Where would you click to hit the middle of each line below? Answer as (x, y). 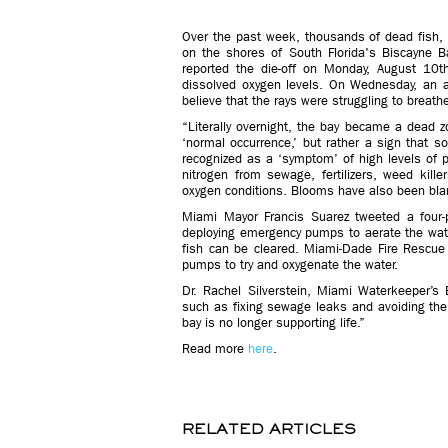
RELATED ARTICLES (269, 429)
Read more (215, 348)
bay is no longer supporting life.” (273, 322)
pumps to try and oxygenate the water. (290, 264)
